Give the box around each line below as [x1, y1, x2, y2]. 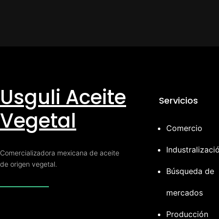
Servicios [159, 94, 198, 107]
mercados [166, 188, 203, 198]
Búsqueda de [166, 166, 214, 176]
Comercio [166, 123, 202, 133]
